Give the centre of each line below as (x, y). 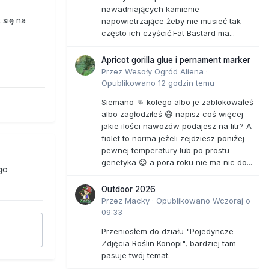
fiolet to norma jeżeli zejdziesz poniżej (173, 138)
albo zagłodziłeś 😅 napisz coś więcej (172, 114)
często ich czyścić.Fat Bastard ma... (168, 33)
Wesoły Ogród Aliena (164, 71)
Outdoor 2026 (128, 189)
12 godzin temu (186, 83)
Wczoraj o (231, 200)
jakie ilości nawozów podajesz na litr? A (177, 126)
